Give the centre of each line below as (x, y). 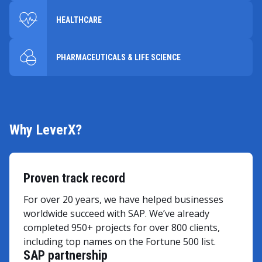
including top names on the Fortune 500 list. (120, 241)
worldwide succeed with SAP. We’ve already (116, 213)
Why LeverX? (46, 130)
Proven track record (74, 178)
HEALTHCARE (79, 20)
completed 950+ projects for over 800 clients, (122, 227)
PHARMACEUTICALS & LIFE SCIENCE (118, 57)
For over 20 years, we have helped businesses (123, 199)
